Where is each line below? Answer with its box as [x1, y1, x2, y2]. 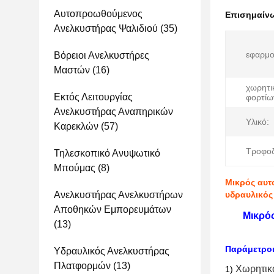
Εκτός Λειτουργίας [54, 92, 133, 102]
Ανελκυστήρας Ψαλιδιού [54, 23, 158, 34]
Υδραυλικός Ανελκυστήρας [54, 246, 169, 256]
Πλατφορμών [54, 261, 111, 271]
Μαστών [54, 65, 90, 75]
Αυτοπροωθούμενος [54, 9, 143, 19]
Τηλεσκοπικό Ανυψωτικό [54, 148, 160, 158]
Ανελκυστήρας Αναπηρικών [54, 106, 173, 117]
